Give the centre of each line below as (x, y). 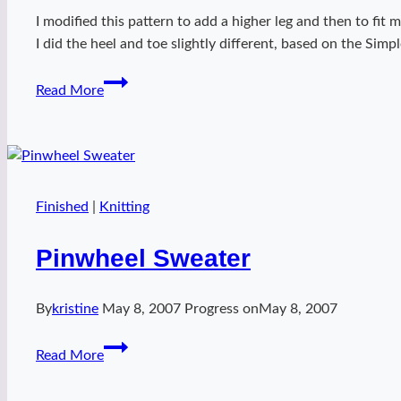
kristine (75, 308)
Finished (62, 207)
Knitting (124, 207)
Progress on (222, 308)
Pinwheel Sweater (143, 258)
